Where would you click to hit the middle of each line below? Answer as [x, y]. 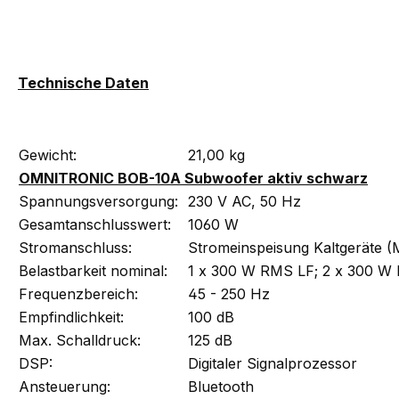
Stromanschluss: [75, 247]
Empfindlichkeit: [71, 317]
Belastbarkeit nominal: [93, 270]
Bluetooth [221, 386]
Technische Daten [83, 82]
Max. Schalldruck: [80, 340]
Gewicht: [48, 155]
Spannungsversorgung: [98, 201]
